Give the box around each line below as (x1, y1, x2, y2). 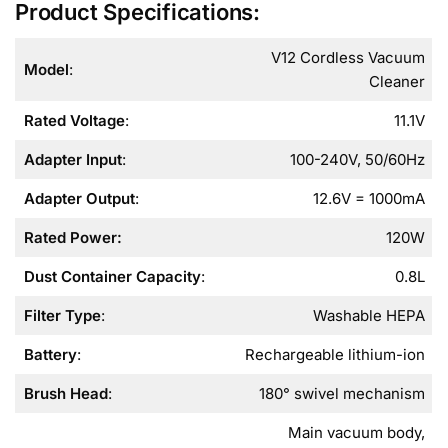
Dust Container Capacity (23, 267, 201, 287)
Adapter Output (23, 189, 135, 209)
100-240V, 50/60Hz (289, 150, 425, 170)
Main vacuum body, (287, 423, 425, 443)
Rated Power (23, 228, 117, 248)
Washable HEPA (312, 306, 425, 326)
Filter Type (23, 306, 101, 326)
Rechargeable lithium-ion (244, 345, 425, 365)
